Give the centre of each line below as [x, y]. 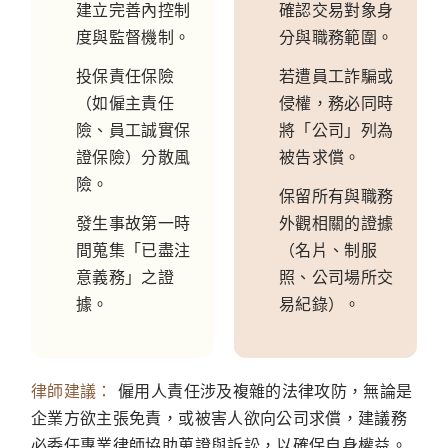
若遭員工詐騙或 [336, 75]
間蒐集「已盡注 [133, 249]
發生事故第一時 [133, 222]
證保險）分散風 [133, 156]
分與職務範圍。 [336, 36]
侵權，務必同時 [336, 102]
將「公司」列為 [336, 129]
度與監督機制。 [133, 36]
